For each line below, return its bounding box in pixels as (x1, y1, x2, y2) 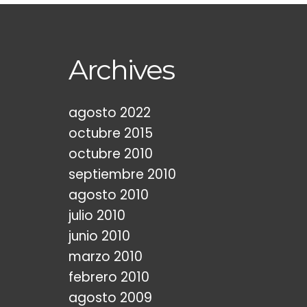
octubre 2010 (69, 145, 153, 163)
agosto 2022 (69, 103, 151, 122)
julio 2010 (69, 206, 125, 225)
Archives (69, 53, 174, 86)
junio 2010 (69, 227, 130, 245)
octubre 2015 (69, 124, 153, 143)
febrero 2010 (69, 268, 149, 286)
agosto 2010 (69, 186, 149, 204)
